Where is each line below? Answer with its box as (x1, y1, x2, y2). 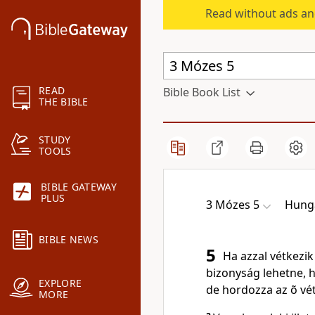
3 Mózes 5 (206, 197, 259, 212)
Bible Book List (163, 84, 240, 100)
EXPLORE (39, 276, 82, 290)
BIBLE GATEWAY (41, 180, 117, 194)
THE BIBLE (39, 95, 89, 109)
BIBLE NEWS (39, 233, 98, 247)
